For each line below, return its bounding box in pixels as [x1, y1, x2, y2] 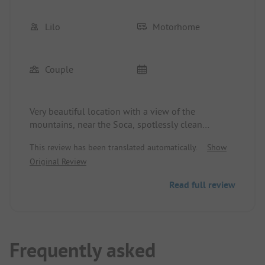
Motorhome [153, 20, 200, 33]
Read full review [169, 178, 235, 191]
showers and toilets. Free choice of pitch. [30, 131, 193, 143]
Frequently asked [9, 237, 156, 263]
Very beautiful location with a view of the [30, 105, 195, 117]
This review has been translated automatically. [30, 141, 198, 153]
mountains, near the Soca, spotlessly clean [30, 118, 202, 130]
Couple [45, 63, 73, 75]
